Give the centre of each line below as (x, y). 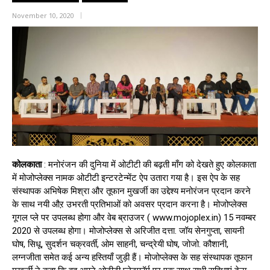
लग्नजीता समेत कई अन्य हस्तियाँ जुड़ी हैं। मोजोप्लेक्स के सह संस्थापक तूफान (132, 257)
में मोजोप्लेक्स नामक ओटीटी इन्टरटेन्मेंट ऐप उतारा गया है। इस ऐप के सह (126, 178)
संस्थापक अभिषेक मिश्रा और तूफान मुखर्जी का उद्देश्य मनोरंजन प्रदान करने (131, 191)
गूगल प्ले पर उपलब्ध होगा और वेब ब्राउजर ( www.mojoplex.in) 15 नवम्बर (134, 218)
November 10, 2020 (43, 15)
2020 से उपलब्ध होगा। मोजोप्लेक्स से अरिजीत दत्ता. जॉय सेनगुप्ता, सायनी (128, 231)
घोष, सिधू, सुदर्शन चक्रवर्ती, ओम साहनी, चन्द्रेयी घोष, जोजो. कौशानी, (120, 244)
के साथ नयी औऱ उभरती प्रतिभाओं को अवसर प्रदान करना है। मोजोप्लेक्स (130, 204)
